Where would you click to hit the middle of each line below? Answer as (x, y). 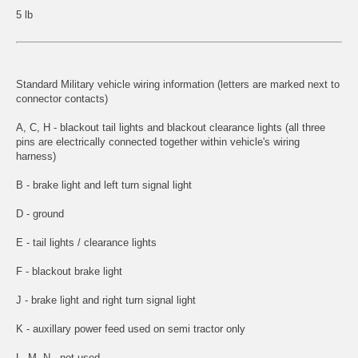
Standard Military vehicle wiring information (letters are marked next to (178, 84)
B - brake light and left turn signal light (104, 185)
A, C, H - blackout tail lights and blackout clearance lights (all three (171, 127)
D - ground (40, 213)
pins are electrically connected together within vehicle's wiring (158, 141)
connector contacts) (62, 98)
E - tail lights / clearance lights (86, 242)
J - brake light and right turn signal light (106, 300)
